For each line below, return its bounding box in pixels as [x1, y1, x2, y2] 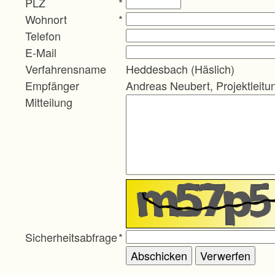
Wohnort [25, 10, 67, 27]
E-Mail [25, 44, 56, 60]
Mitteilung [25, 93, 72, 110]
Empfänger [25, 77, 79, 93]
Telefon [25, 27, 61, 44]
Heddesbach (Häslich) [126, 60, 234, 77]
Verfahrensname [25, 60, 106, 77]
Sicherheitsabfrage [25, 228, 117, 245]
